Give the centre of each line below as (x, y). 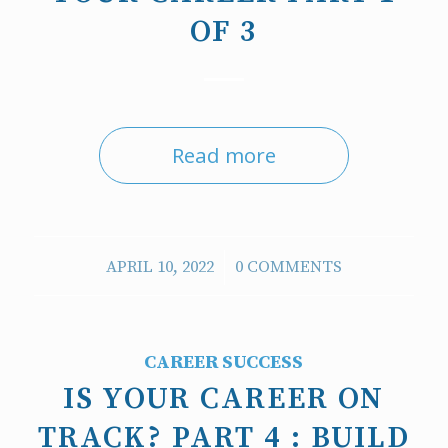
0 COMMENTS (288, 267)
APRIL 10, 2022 (159, 267)
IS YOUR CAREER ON (224, 399)
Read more (223, 155)
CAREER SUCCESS (224, 362)
